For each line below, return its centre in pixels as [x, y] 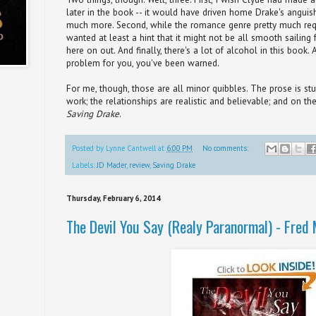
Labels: [84, 165]
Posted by [89, 148]
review [139, 165]
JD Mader [111, 165]
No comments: [226, 148]
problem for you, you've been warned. [143, 63]
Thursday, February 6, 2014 [113, 199]
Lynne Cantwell [131, 148]
